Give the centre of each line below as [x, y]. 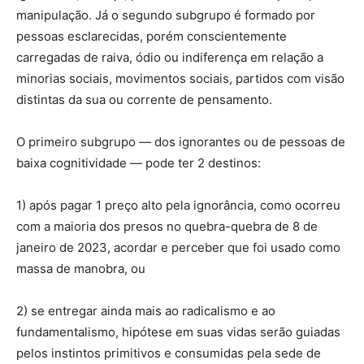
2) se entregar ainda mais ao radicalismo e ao [146, 310]
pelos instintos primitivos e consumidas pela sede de [169, 353]
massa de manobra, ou [81, 268]
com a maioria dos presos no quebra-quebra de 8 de [167, 226]
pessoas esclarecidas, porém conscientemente [152, 36]
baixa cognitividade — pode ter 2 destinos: [139, 162]
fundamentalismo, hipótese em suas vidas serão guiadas [178, 331]
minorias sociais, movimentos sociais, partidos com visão [180, 78]
